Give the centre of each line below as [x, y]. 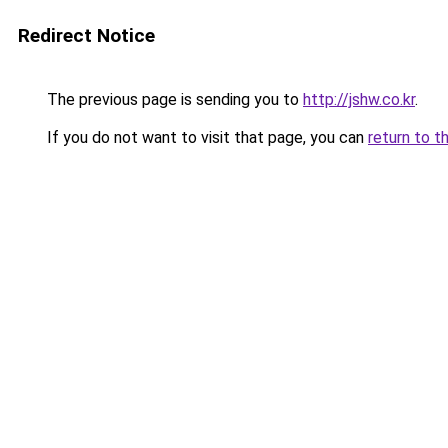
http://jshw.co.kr [359, 99]
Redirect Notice [86, 35]
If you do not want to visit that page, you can [205, 137]
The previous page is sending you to [173, 99]
